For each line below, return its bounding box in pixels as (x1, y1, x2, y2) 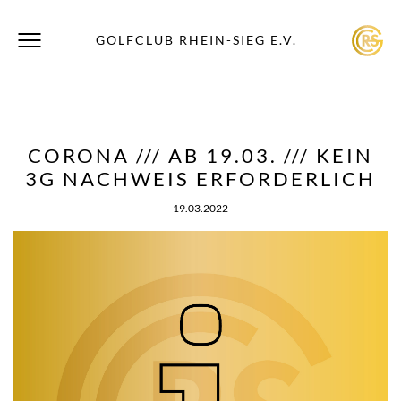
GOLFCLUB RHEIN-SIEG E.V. (95, 32, 297, 47)
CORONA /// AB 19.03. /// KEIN (28, 143, 373, 167)
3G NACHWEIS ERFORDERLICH (25, 166, 376, 191)
